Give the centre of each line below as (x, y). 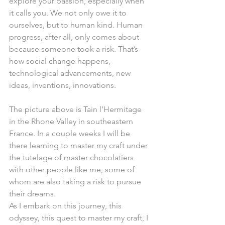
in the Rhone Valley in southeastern (72, 121)
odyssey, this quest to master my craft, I (80, 218)
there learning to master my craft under (79, 145)
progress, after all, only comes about (75, 37)
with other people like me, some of (73, 170)
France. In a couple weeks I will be (71, 133)
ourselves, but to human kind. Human (77, 25)
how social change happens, (61, 61)
